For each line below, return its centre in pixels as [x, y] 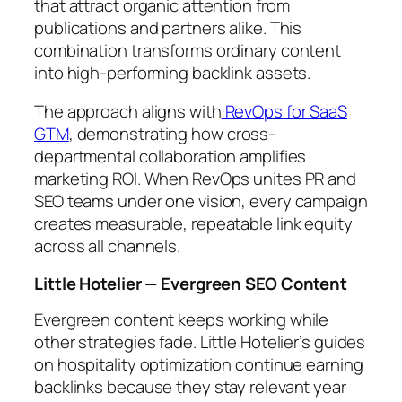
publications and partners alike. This [168, 27]
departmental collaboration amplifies [170, 157]
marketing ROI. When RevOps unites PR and [195, 179]
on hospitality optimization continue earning [199, 365]
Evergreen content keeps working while [182, 320]
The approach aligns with [128, 112]
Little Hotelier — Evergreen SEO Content [191, 283]
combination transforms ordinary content [188, 50]
